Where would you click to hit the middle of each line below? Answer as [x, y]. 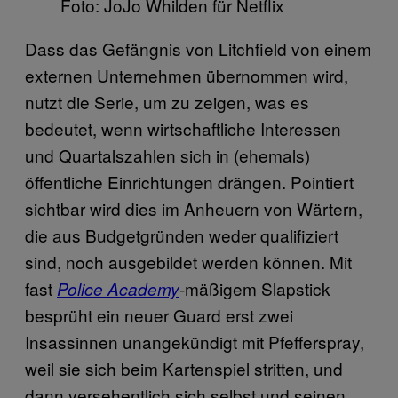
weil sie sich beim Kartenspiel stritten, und [184, 369]
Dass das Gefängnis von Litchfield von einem [198, 49]
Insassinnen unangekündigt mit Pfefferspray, [195, 342]
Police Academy [118, 289]
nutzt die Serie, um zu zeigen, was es [167, 102]
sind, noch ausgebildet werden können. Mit [188, 262]
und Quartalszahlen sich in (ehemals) [167, 155]
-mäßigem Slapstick [255, 289]
